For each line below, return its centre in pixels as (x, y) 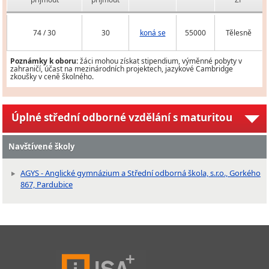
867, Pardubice (47, 185)
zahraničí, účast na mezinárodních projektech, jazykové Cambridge (122, 69)
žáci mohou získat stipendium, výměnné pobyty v (160, 61)
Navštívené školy (41, 147)
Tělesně (238, 33)
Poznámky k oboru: (44, 61)
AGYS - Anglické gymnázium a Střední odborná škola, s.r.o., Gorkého (141, 173)
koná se (153, 33)
